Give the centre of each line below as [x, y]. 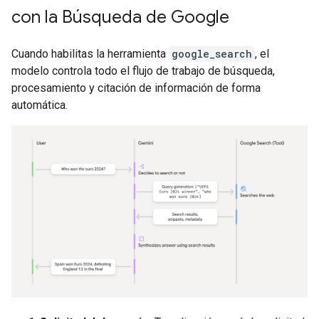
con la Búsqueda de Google [120, 17]
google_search [212, 54]
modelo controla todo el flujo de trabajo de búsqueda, [143, 71]
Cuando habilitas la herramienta [90, 54]
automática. [40, 105]
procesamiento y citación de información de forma [136, 88]
